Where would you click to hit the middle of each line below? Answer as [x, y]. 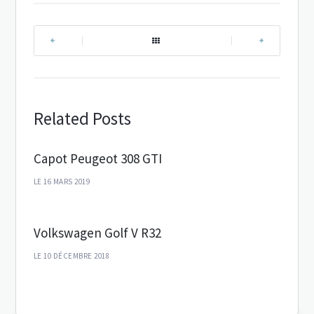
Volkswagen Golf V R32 [97, 232]
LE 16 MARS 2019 [62, 181]
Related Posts [82, 118]
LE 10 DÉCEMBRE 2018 [71, 255]
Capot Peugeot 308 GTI [97, 158]
